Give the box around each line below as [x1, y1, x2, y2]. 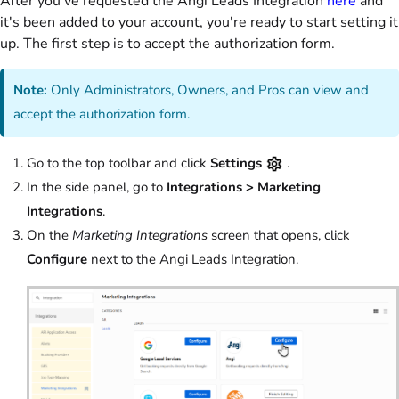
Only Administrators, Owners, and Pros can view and [47, 81, 370, 100]
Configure [27, 249, 91, 268]
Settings [210, 153, 265, 172]
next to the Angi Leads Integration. [91, 249, 302, 268]
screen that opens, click [211, 225, 350, 244]
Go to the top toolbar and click [27, 153, 210, 172]
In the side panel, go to [27, 177, 167, 196]
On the [27, 225, 72, 244]
